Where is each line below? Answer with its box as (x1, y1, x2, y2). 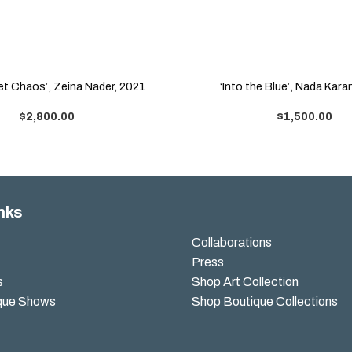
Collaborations (191, 236, 272, 250)
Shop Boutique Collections (191, 295, 338, 309)
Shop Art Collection (191, 275, 299, 289)
